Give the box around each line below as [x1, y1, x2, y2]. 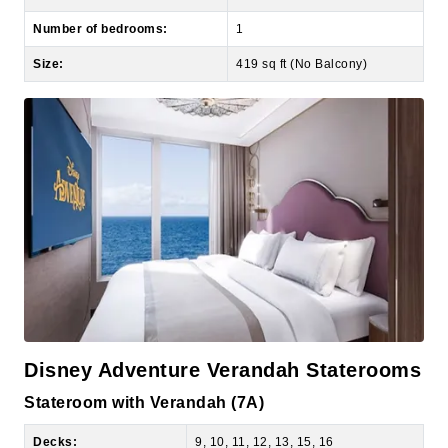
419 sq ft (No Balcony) [236, 11, 367, 26]
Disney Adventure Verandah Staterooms [24, 312, 421, 335]
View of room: [33, 423, 118, 438]
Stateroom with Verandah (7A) [24, 347, 264, 365]
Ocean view [195, 423, 264, 438]
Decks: [33, 388, 77, 403]
